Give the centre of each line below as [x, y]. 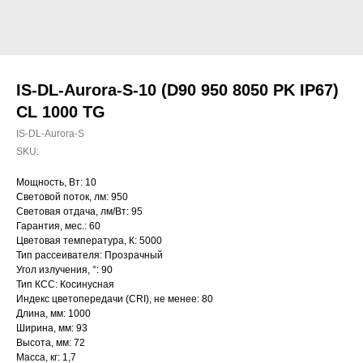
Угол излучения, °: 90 [64, 270]
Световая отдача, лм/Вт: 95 [79, 211]
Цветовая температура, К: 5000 [89, 241]
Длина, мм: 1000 [53, 314]
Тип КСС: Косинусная [65, 284]
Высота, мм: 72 [51, 343]
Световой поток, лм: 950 [72, 197]
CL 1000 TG [61, 112]
